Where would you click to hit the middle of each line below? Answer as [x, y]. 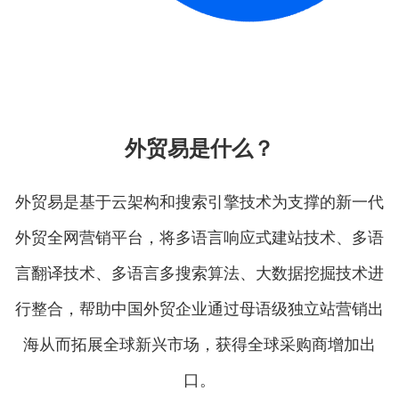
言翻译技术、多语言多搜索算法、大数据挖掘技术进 [199, 272]
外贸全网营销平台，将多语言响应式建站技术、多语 [199, 236]
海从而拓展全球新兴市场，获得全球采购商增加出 [199, 343]
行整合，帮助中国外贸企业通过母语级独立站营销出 [199, 308]
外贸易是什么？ [199, 147]
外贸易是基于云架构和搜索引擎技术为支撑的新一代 [199, 201]
